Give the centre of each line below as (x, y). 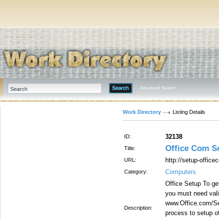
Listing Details (189, 112)
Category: (136, 172)
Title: (130, 148)
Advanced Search (158, 88)
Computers (181, 172)
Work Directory (142, 112)
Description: (138, 208)
